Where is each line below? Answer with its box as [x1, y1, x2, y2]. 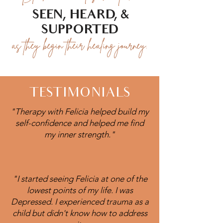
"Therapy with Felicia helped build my [10, 107, 149, 116]
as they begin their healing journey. [12, 37, 147, 53]
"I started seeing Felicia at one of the [12, 174, 147, 184]
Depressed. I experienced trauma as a [10, 197, 149, 207]
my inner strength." [44, 129, 115, 139]
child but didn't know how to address [12, 208, 147, 218]
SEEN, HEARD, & [31, 8, 128, 23]
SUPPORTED [41, 23, 118, 38]
